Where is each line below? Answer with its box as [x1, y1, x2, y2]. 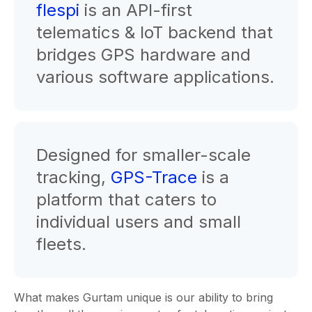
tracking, [36, 167, 111, 188]
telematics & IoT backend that [36, 22, 273, 43]
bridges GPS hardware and [36, 45, 251, 65]
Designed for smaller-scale [36, 145, 251, 166]
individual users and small [36, 212, 241, 233]
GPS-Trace [111, 167, 197, 188]
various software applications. [36, 67, 274, 88]
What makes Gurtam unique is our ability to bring [14, 290, 273, 305]
